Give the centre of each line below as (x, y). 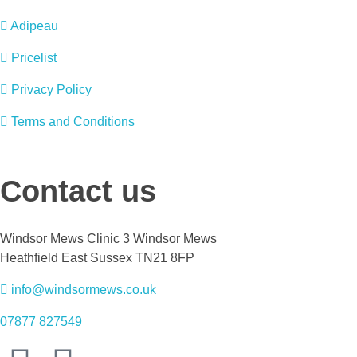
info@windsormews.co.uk (84, 290)
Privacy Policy (51, 89)
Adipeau (34, 25)
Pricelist (34, 57)
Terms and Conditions (73, 121)
